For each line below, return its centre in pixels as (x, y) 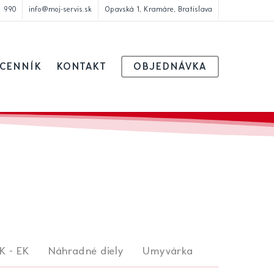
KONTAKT (81, 67)
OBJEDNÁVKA (170, 67)
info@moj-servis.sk (60, 9)
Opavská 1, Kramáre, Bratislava (158, 9)
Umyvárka (167, 251)
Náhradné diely (85, 251)
